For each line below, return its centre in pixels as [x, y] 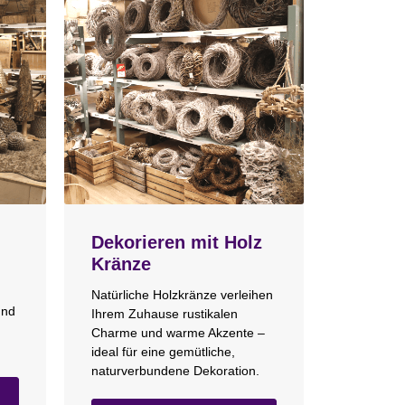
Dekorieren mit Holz [177, 242]
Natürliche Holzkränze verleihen [182, 295]
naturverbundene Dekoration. [175, 371]
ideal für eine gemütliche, [163, 352]
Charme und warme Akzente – [178, 333]
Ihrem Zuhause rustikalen [165, 314]
